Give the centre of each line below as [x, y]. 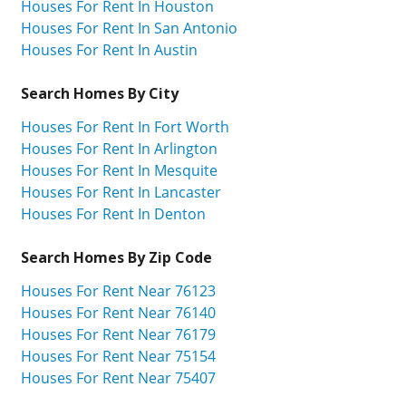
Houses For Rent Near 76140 [118, 312]
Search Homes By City [100, 94]
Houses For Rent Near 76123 [118, 290]
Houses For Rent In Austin [109, 50]
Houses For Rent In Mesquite [119, 171]
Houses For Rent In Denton [113, 214]
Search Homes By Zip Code [116, 258]
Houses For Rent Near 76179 [118, 334]
